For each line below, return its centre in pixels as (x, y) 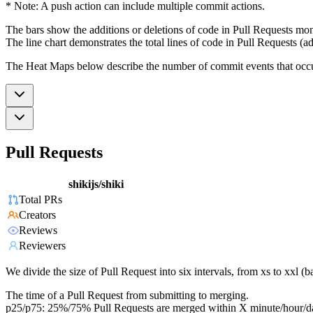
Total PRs (41, 200)
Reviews (38, 231)
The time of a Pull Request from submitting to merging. (127, 296)
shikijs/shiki (96, 184)
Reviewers (42, 246)
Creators (37, 215)
